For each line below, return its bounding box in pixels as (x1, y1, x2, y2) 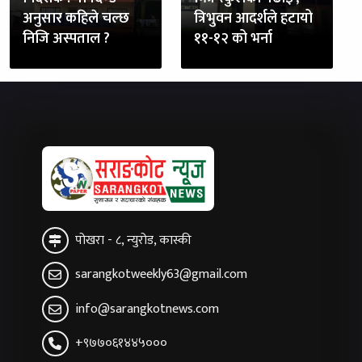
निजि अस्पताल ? (23, 26, 110, 51)
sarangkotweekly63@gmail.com (74, 263, 247, 286)
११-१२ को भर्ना (194, 26, 272, 51)
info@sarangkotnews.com (74, 297, 219, 320)
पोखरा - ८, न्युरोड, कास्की (74, 229, 192, 251)
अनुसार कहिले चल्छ (23, 6, 129, 31)
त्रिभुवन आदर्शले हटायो (194, 6, 313, 31)
